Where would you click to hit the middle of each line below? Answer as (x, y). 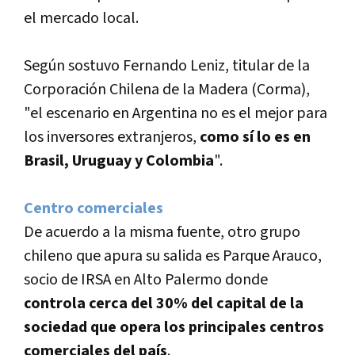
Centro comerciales (94, 208)
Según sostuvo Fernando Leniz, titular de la (167, 65)
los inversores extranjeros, (112, 137)
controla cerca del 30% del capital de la (164, 303)
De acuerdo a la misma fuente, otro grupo (162, 232)
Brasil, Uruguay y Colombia (119, 160)
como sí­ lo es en (255, 137)
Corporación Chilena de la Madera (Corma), (167, 89)
